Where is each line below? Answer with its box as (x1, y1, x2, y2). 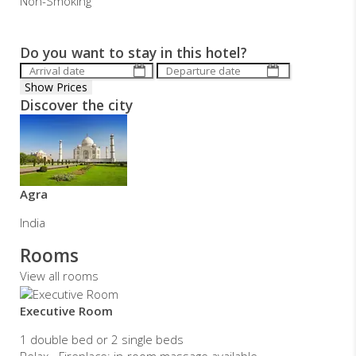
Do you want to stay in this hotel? (20, 43, 247, 63)
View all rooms (20, 268, 99, 284)
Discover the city (20, 95, 133, 115)
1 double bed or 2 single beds (20, 331, 184, 347)
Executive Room (20, 302, 113, 319)
